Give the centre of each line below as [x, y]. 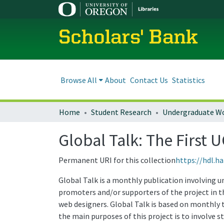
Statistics [188, 80]
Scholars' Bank [128, 38]
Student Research [121, 112]
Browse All [79, 80]
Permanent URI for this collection [117, 160]
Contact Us [149, 80]
